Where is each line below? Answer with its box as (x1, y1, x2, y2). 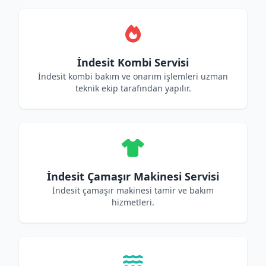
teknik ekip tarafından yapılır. (75, 83, 191, 94)
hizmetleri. (112, 197, 154, 208)
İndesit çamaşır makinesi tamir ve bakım (52, 185, 214, 196)
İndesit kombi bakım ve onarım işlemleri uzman (38, 71, 228, 82)
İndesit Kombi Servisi (77, 55, 189, 69)
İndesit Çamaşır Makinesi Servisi (47, 169, 219, 183)
